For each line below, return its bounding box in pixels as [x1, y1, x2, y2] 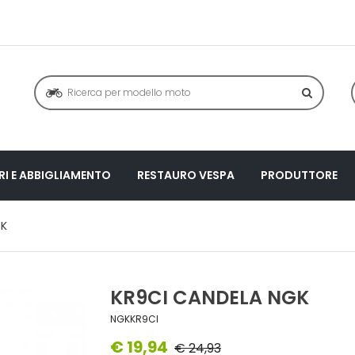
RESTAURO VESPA [137, 166, 235, 183]
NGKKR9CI [110, 311, 158, 326]
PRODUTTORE [261, 166, 338, 183]
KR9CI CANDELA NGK [110, 284, 309, 311]
